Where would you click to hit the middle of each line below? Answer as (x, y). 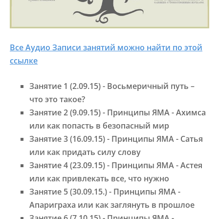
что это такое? (58, 99)
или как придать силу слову (86, 152)
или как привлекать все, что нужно (99, 179)
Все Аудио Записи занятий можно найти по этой (106, 47)
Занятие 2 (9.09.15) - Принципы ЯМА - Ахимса (118, 113)
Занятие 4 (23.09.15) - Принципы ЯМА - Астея (116, 165)
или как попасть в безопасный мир (99, 126)
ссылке (24, 60)
